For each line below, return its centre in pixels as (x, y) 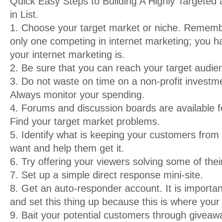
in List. (24, 14)
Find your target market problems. (85, 121)
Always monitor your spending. (77, 95)
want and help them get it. (67, 148)
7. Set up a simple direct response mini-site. (107, 175)
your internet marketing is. (67, 55)
